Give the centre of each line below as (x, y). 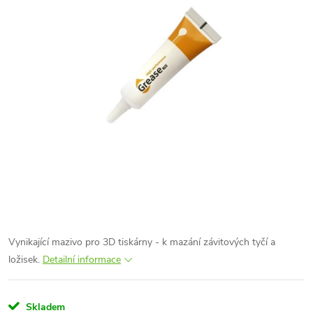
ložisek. (24, 260)
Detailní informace (82, 260)
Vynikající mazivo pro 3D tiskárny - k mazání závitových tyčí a (142, 242)
